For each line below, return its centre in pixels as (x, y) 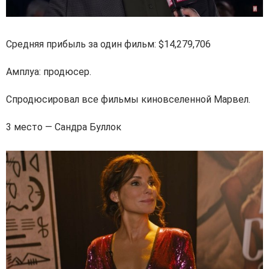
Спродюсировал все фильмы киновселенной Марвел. (128, 99)
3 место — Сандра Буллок (64, 127)
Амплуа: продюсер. (49, 71)
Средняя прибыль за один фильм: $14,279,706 (108, 44)
